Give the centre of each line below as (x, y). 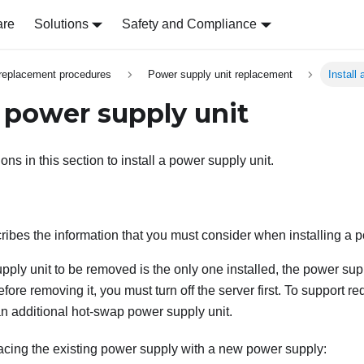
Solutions (61, 24)
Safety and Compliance (190, 24)
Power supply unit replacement (220, 75)
